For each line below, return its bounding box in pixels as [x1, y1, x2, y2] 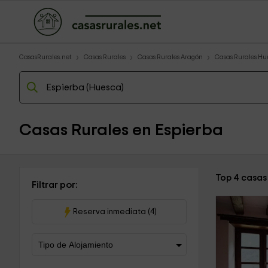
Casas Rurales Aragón [138, 54, 203, 60]
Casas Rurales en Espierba [19, 122, 223, 139]
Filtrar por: [32, 180, 78, 190]
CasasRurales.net [19, 54, 72, 60]
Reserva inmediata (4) [72, 208, 156, 216]
